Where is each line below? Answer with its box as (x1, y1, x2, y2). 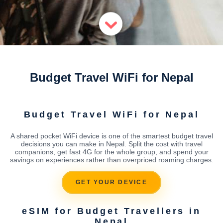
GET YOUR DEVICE (76, 179, 147, 186)
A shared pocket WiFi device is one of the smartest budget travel (10, 131, 213, 140)
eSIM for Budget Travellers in (22, 206, 201, 216)
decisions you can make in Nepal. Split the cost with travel (20, 139, 203, 148)
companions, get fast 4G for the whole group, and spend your (14, 147, 209, 156)
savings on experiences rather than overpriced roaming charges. (9, 155, 214, 164)
